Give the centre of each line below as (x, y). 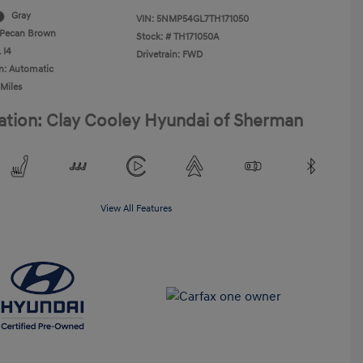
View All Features (136, 209)
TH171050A (196, 37)
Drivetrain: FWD (169, 55)
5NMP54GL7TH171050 (203, 19)
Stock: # (154, 37)
